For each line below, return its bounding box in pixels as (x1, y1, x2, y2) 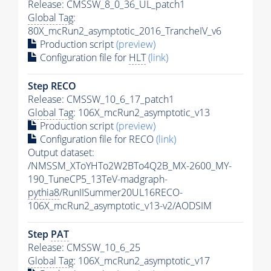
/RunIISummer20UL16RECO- (59, 185, 183, 199)
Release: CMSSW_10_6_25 (28, 240, 140, 254)
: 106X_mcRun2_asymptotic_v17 (73, 253, 210, 267)
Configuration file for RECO (38, 132, 156, 146)
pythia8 (28, 185, 59, 199)
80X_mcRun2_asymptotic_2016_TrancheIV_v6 (28, 24, 221, 38)
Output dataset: (28, 145, 94, 159)
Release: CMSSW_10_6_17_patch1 (28, 92, 174, 106)
